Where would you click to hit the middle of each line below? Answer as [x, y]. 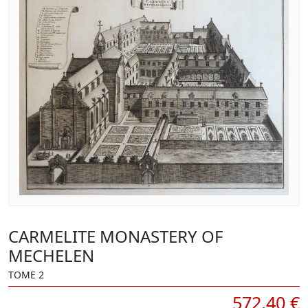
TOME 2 [26, 275]
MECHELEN [51, 256]
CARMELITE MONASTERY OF [115, 236]
